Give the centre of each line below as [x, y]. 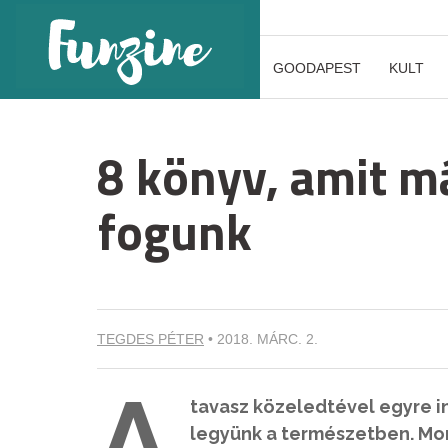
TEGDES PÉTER [150, 339]
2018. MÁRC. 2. [267, 339]
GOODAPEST [317, 68]
